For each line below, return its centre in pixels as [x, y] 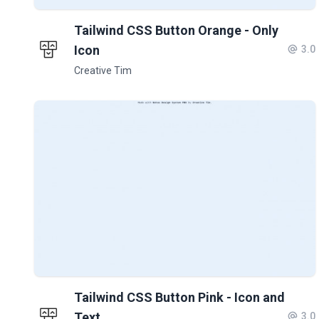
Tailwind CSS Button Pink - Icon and [179, 297]
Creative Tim [103, 70]
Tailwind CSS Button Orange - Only [176, 30]
